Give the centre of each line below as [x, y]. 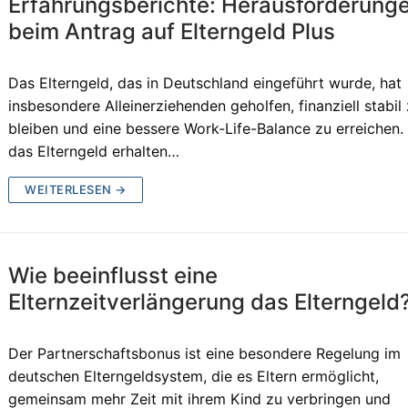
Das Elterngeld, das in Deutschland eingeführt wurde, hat [205, 82]
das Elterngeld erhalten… [94, 151]
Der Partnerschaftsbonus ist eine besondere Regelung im [205, 353]
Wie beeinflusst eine [113, 275]
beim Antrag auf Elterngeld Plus [172, 31]
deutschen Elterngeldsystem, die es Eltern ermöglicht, [194, 376]
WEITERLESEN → [76, 189]
